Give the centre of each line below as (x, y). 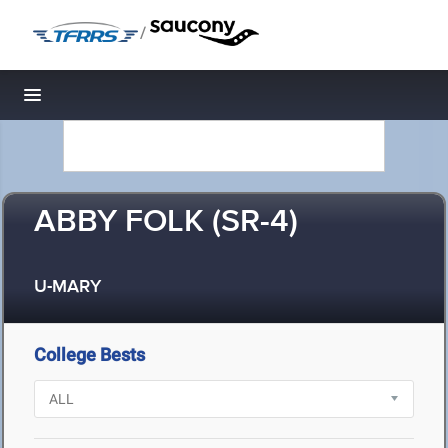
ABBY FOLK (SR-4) (166, 222)
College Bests (89, 354)
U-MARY (67, 287)
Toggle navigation (100, 100)
